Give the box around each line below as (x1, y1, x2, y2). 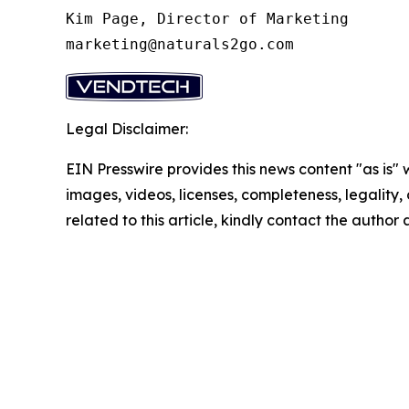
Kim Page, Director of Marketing (66, 9, 349, 27)
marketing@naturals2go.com (66, 35, 294, 53)
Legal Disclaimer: (66, 119, 188, 138)
